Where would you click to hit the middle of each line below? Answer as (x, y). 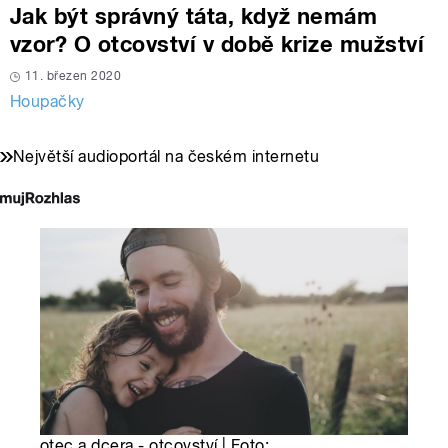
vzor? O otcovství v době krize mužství (217, 43)
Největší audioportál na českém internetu (166, 156)
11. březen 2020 (73, 75)
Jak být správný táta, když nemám (194, 15)
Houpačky (47, 101)
